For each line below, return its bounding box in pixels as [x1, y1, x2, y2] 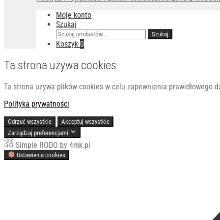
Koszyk [56, 39, 81, 49]
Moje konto [56, 10, 92, 20]
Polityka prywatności [4, 99, 69, 109]
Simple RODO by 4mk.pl [16, 140, 90, 150]
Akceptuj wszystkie [61, 117, 110, 125]
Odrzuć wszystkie [8, 117, 52, 125]
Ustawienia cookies [17, 151, 66, 159]
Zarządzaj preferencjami [8, 129, 68, 137]
